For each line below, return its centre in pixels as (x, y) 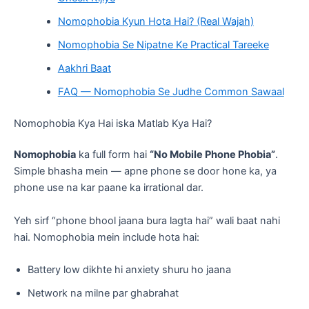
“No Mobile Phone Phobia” (212, 155)
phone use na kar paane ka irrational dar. (109, 188)
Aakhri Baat (84, 68)
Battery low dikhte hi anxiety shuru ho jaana (129, 270)
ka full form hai (113, 155)
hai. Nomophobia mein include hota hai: (107, 237)
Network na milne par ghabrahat (103, 293)
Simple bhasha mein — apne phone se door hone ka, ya (145, 171)
